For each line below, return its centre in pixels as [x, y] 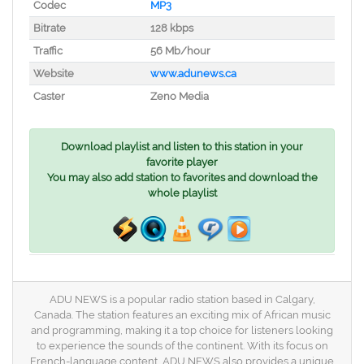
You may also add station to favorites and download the [182, 178]
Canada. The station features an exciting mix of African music [182, 315]
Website [53, 74]
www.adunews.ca [193, 74]
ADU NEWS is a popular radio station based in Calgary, [182, 299]
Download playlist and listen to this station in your [182, 147]
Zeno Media [179, 96]
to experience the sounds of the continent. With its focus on [182, 346]
